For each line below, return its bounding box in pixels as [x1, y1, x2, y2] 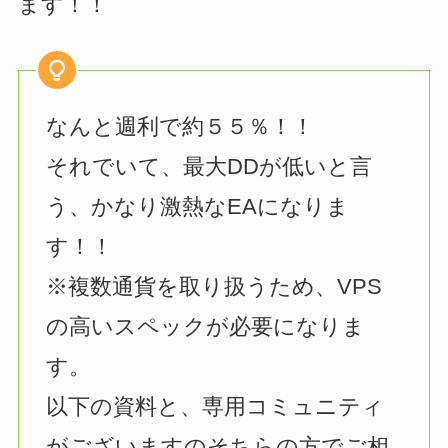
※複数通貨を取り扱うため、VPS [45, 273, 382, 299]
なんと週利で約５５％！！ [45, 113, 314, 139]
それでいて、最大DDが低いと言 [45, 153, 372, 179]
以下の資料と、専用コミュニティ [45, 393, 384, 419]
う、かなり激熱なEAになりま [45, 193, 349, 219]
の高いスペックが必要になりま [45, 313, 365, 339]
